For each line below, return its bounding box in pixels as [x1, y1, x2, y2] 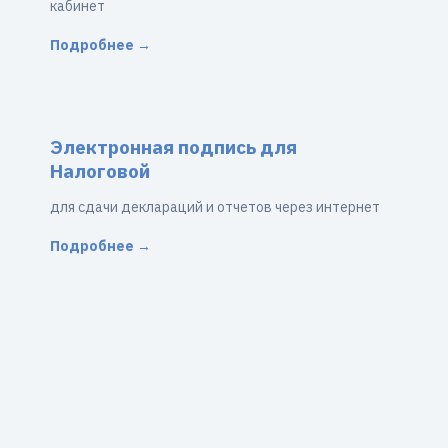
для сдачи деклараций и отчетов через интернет [50, 198, 380, 216]
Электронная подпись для [50, 135, 297, 159]
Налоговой [50, 159, 150, 183]
